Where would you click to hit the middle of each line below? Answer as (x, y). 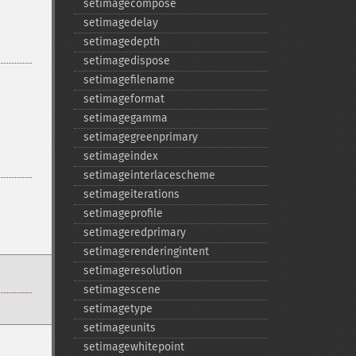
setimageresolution (132, 271)
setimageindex (120, 156)
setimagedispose (126, 61)
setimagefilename (129, 80)
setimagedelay (120, 23)
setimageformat (124, 99)
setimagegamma (125, 118)
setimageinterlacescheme (149, 175)
